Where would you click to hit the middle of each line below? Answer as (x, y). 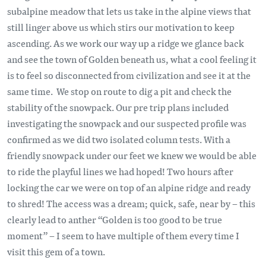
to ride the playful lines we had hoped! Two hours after (120, 171)
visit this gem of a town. (56, 251)
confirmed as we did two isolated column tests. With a (119, 139)
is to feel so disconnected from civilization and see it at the (129, 75)
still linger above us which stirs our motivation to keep (121, 27)
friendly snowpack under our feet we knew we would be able (132, 155)
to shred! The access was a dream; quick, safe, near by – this (131, 203)
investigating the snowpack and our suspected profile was (127, 123)
